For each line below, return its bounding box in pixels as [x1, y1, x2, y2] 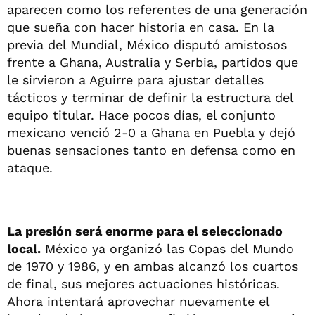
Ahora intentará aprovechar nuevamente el [7, 293, 269, 309]
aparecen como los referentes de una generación [7, 1, 307, 17]
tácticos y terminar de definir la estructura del [7, 89, 293, 105]
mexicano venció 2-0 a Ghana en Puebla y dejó [7, 124, 295, 140]
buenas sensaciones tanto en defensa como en [7, 142, 295, 157]
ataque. [7, 160, 53, 175]
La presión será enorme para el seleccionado [7, 223, 283, 238]
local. [7, 240, 41, 256]
